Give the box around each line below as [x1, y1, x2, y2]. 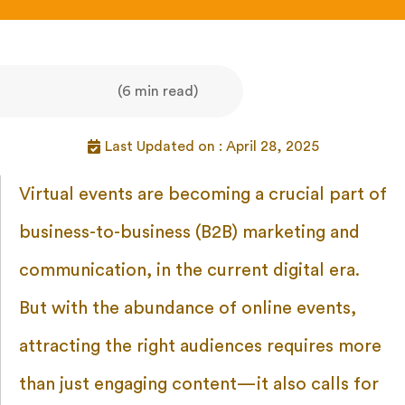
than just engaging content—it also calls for [19, 375, 379, 394]
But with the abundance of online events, [19, 299, 356, 318]
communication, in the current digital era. [19, 261, 360, 280]
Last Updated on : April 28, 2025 [104, 139, 319, 155]
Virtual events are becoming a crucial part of [19, 185, 387, 204]
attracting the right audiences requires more [19, 337, 381, 356]
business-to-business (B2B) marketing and [19, 223, 360, 242]
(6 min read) [117, 84, 198, 99]
